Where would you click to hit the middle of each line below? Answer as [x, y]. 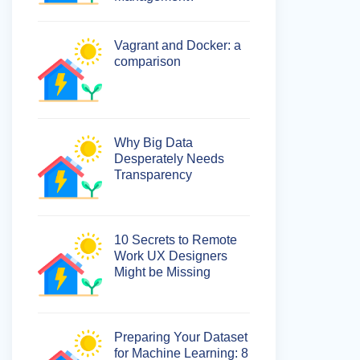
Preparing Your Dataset [181, 337]
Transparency [153, 175]
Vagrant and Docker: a [178, 45]
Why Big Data [153, 143]
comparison [147, 61]
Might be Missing [162, 272]
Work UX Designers [171, 256]
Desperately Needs [169, 159]
